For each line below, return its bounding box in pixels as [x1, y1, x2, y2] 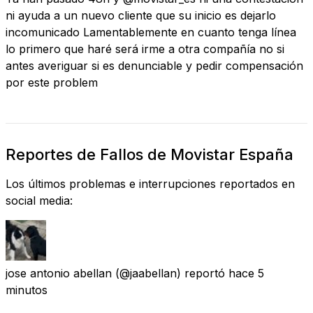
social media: [6, 193, 73, 208]
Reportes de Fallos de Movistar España [6, 145, 293, 163]
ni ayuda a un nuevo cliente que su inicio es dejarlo [6, 8, 276, 22]
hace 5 [228, 265, 264, 280]
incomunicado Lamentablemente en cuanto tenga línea [6, 24, 296, 39]
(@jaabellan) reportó [115, 265, 225, 280]
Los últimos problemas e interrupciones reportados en [6, 176, 295, 191]
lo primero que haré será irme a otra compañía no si [6, 41, 284, 56]
